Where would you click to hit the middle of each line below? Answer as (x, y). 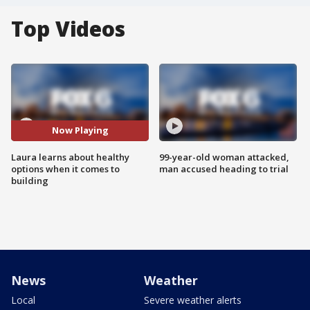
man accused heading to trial (224, 168)
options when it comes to (65, 168)
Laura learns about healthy (70, 157)
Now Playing (80, 130)
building (30, 180)
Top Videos (68, 29)
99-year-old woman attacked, (224, 157)
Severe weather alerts (193, 300)
